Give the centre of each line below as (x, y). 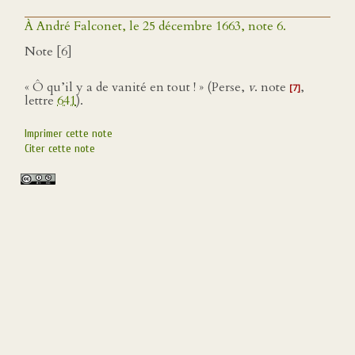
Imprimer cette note (69, 134)
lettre (41, 101)
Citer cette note (60, 149)
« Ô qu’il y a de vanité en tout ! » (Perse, (136, 87)
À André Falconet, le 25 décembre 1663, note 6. (155, 26)
